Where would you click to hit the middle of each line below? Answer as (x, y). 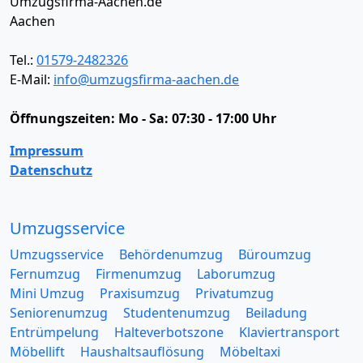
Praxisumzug (140, 293)
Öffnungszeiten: (64, 118)
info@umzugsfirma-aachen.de (146, 79)
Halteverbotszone (169, 332)
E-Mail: (32, 79)
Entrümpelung (54, 332)
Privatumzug (235, 293)
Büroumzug (275, 254)
